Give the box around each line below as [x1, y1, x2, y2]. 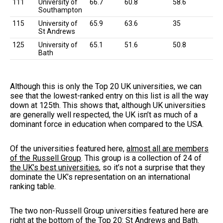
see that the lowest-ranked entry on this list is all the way [10, 91, 209, 101]
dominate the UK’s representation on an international [10, 172, 190, 182]
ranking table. [10, 181, 58, 191]
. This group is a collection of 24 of [81, 153, 202, 163]
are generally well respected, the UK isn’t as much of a [10, 110, 198, 119]
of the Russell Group [10, 153, 81, 163]
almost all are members [126, 143, 209, 153]
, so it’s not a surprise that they [99, 162, 205, 172]
